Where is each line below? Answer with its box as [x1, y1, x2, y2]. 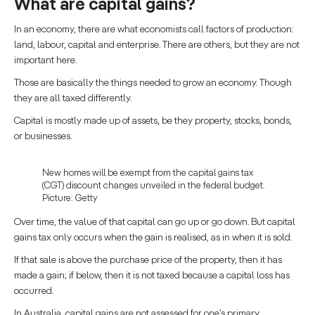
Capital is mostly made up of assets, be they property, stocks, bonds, [14, 116, 292, 127]
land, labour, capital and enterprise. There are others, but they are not [14, 40, 300, 51]
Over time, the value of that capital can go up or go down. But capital [14, 217, 295, 228]
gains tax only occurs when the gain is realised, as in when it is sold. [14, 233, 292, 243]
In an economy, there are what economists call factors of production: [14, 25, 294, 35]
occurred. [14, 286, 53, 297]
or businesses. [14, 131, 72, 142]
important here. [14, 56, 77, 66]
